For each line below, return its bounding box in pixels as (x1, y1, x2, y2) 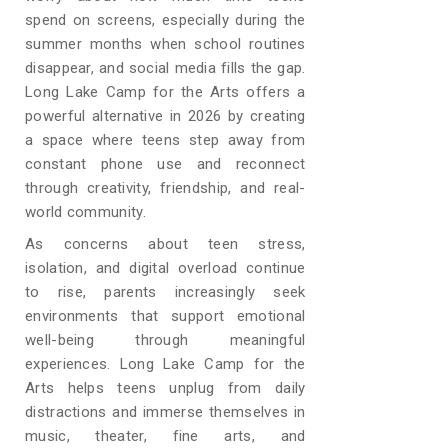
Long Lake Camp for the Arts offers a (25, 83, 306, 101)
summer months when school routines (25, 35, 306, 53)
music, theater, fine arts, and (25, 427, 306, 445)
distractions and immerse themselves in (25, 403, 306, 421)
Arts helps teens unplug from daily (25, 379, 306, 397)
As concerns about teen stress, (25, 235, 306, 253)
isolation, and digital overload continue (25, 259, 306, 277)
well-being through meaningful (25, 331, 306, 349)
